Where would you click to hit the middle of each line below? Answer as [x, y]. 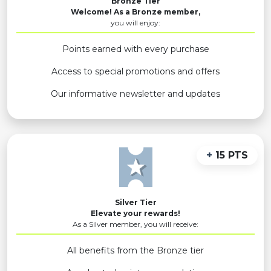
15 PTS [230, 155]
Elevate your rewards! [135, 213]
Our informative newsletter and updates [135, 93]
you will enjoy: [135, 22]
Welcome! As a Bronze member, [135, 11]
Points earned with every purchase [135, 49]
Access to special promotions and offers [135, 71]
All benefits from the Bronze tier [135, 250]
